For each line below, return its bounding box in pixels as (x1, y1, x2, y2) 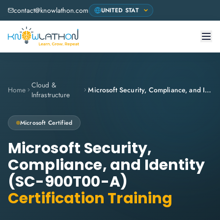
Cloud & (31, 80, 56, 90)
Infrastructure (31, 90, 70, 100)
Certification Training (8, 188, 173, 209)
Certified (48, 118, 73, 127)
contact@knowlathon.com (14, 5, 89, 15)
